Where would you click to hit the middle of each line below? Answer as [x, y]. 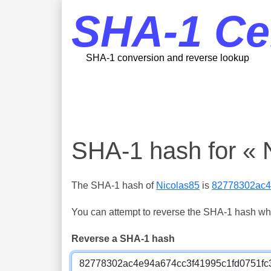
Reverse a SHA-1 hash [123, 239]
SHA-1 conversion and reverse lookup [168, 58]
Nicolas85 [178, 185]
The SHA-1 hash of [114, 185]
